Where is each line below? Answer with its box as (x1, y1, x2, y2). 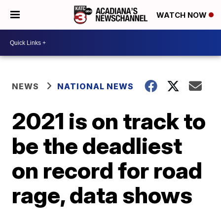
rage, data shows (12, 181, 193, 209)
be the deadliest (12, 132, 183, 159)
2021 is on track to (12, 107, 206, 135)
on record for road (12, 156, 203, 184)
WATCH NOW (156, 10, 209, 20)
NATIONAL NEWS (57, 81, 134, 91)
